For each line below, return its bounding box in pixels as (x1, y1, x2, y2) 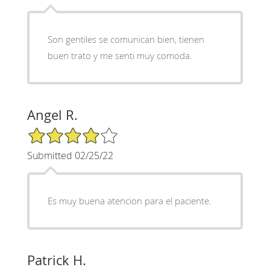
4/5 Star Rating (27, 125, 87, 137)
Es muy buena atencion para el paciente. (47, 194, 212, 207)
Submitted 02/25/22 (27, 148, 113, 162)
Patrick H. (27, 251, 86, 269)
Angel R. (27, 105, 78, 124)
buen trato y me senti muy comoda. (47, 49, 192, 61)
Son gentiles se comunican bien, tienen (47, 33, 204, 45)
